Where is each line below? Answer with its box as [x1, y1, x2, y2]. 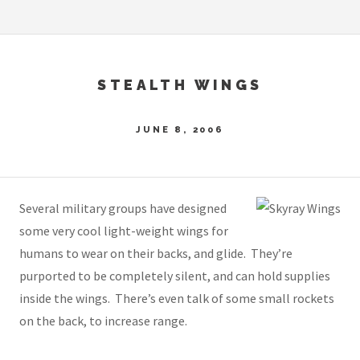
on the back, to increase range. [19, 313, 187, 329]
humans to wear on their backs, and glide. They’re [19, 245, 292, 262]
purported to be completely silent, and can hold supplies [19, 268, 330, 284]
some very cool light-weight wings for [19, 223, 228, 239]
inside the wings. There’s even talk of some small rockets [19, 290, 334, 307]
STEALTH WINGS [97, 76, 263, 93]
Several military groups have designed [19, 200, 227, 217]
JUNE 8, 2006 [136, 123, 224, 135]
